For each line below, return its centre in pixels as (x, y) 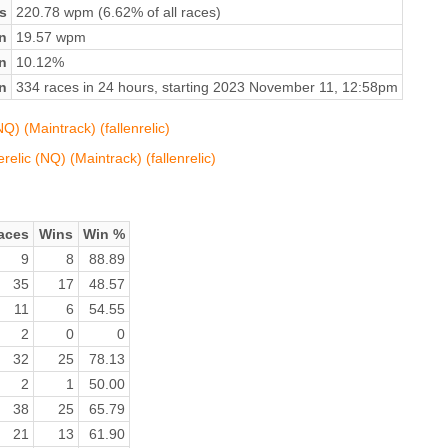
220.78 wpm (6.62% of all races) (118, 11)
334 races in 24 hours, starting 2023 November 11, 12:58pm (206, 86)
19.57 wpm (50, 36)
